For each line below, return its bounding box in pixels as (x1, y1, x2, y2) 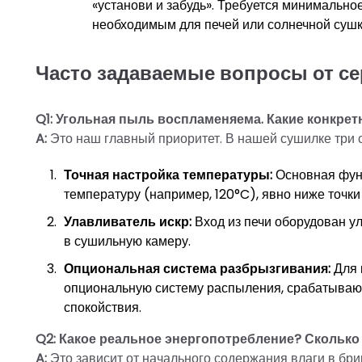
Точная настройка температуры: (64, 165, 272, 184)
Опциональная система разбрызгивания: (64, 259, 330, 278)
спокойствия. (64, 297, 141, 317)
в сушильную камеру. (64, 231, 191, 250)
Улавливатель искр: (64, 212, 192, 231)
